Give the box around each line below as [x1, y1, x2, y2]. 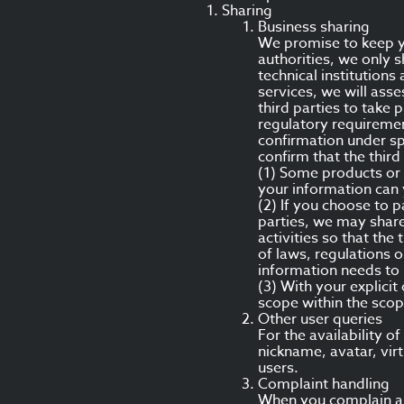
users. [258, 357, 298, 379]
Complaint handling [258, 373, 390, 395]
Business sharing [258, 16, 370, 38]
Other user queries [258, 308, 382, 330]
